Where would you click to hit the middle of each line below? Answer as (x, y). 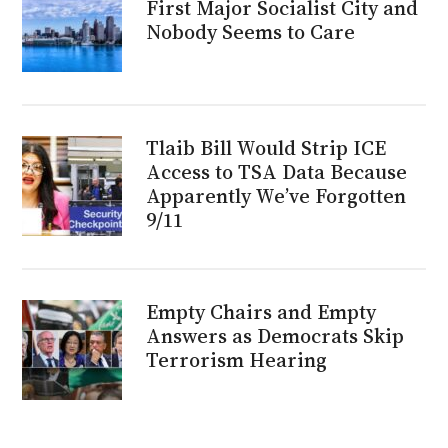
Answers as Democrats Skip (275, 336)
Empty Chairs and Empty (261, 312)
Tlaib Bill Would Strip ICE (266, 148)
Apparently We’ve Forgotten (276, 196)
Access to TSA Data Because (277, 172)
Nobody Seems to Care (251, 32)
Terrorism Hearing (237, 360)
